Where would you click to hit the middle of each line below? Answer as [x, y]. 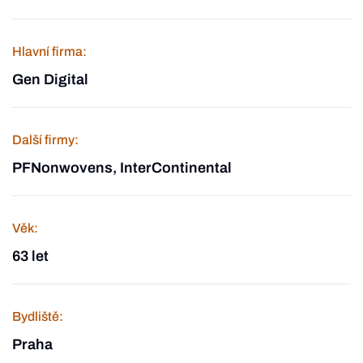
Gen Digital [50, 79]
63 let [30, 256]
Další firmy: [45, 140]
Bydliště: [38, 316]
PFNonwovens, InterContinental [122, 168]
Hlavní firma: [49, 51]
